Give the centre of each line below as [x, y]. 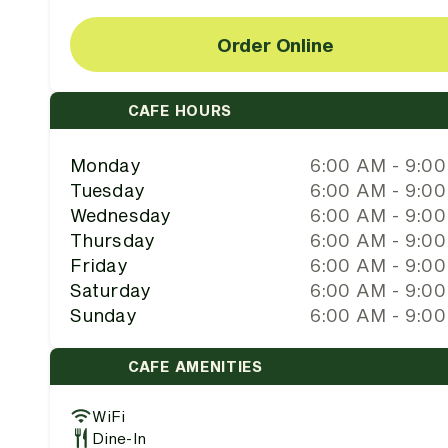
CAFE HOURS [180, 110]
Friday [98, 265]
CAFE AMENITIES [195, 366]
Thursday [112, 240]
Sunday [103, 315]
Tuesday [107, 190]
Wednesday [120, 215]
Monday [105, 165]
